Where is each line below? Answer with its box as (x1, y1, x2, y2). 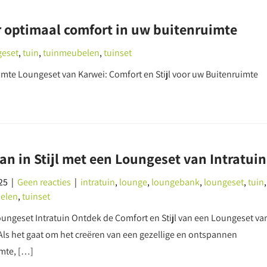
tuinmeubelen (43, 46, 100, 59)
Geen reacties (17, 176, 71, 188)
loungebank (151, 176, 200, 188)
